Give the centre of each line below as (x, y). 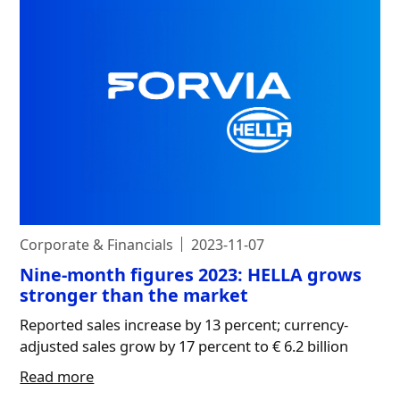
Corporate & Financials (97, 244)
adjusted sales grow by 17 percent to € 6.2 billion (184, 346)
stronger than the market (134, 295)
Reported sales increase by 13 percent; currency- (184, 324)
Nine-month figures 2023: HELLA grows (191, 274)
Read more (57, 376)
